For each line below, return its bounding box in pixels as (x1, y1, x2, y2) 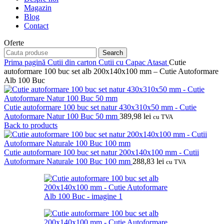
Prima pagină (4, 57, 47, 66)
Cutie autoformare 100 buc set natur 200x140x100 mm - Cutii (4, 147, 199, 156)
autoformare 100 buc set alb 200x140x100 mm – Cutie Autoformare (4, 66, 218, 75)
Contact (24, 21, 48, 30)
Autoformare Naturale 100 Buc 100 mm (4, 156, 132, 165)
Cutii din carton (47, 57, 98, 66)
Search (102, 48, 123, 56)
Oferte (4, 38, 24, 47)
